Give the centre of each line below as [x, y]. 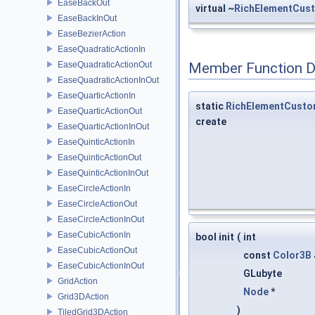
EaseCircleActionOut [97, 204]
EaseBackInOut [87, 18]
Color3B [292, 256]
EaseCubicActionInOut [101, 265]
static [211, 107]
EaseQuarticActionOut [100, 111]
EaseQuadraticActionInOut [108, 80]
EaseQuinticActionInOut [103, 173]
